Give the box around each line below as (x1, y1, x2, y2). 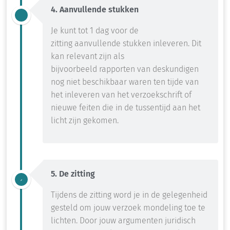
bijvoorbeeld (51, 64, 99, 74)
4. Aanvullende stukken (51, 5, 139, 15)
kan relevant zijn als (51, 51, 124, 62)
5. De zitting (51, 169, 95, 179)
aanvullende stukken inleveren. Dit (72, 39, 201, 49)
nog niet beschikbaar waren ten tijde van (51, 77, 199, 87)
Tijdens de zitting (51, 190, 113, 200)
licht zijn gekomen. (51, 116, 119, 126)
